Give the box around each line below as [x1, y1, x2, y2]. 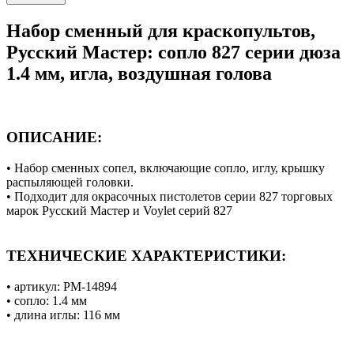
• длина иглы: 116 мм [6, 307, 120, 322]
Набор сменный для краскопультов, [6, 20, 315, 41]
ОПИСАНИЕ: [6, 129, 102, 146]
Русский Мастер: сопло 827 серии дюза [6, 41, 341, 62]
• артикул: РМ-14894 [6, 279, 117, 293]
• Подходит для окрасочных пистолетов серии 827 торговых [6, 190, 333, 204]
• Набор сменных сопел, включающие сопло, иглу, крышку [6, 161, 325, 175]
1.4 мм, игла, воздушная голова [6, 62, 272, 84]
